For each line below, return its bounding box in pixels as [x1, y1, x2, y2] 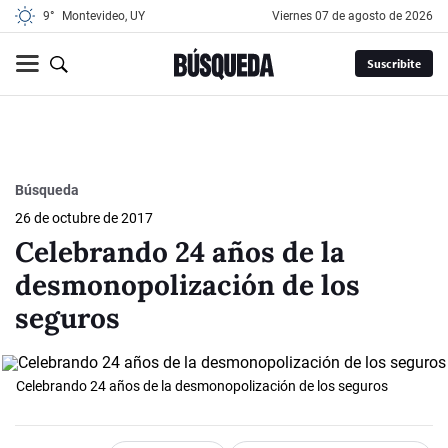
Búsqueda [15, 181, 79, 198]
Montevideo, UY [62, 9, 145, 23]
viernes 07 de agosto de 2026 [280, 9, 433, 23]
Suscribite [366, 56, 421, 72]
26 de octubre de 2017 [15, 209, 153, 226]
